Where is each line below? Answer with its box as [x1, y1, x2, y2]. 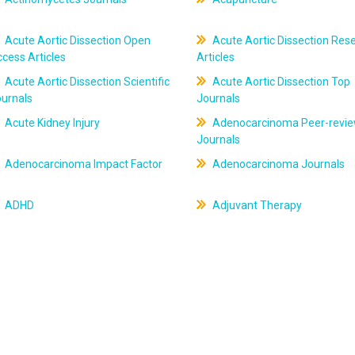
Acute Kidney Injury [2, 116, 101, 129]
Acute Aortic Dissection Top [209, 75, 350, 88]
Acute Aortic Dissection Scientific [2, 75, 170, 88]
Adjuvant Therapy [209, 199, 302, 212]
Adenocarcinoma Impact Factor [2, 158, 163, 170]
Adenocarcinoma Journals [209, 158, 345, 170]
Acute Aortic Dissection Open [2, 34, 151, 47]
